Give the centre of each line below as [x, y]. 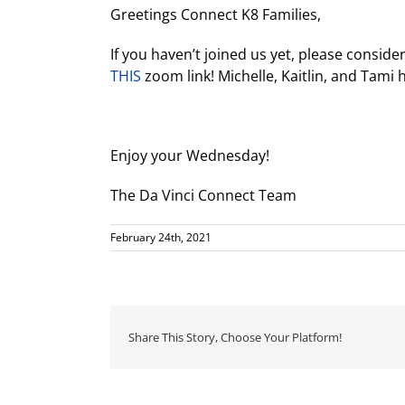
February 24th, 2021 [161, 237]
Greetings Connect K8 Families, [216, 14]
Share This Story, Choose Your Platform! [235, 337]
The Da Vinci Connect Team [203, 195]
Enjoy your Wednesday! [190, 155]
